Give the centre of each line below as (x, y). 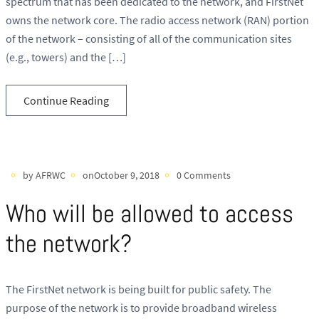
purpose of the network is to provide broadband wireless (141, 308)
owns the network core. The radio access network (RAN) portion (157, 20)
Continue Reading (66, 100)
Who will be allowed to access (150, 214)
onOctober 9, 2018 (121, 175)
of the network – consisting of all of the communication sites (149, 39)
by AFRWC (44, 175)
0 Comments (204, 175)
